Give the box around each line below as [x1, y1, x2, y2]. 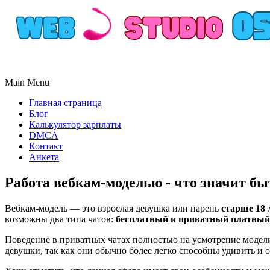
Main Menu [5, 77, 49, 87]
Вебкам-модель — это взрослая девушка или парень [5, 202, 221, 213]
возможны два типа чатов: [5, 213, 116, 224]
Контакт [29, 141, 63, 151]
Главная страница [29, 98, 102, 108]
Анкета [29, 152, 59, 162]
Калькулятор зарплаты [29, 119, 121, 130]
